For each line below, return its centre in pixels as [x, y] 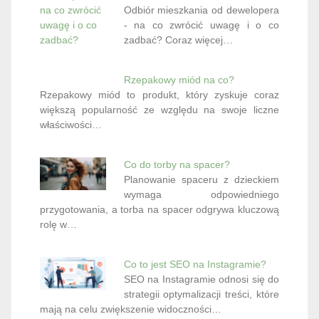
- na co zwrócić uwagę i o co [201, 25]
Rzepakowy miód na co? [179, 80]
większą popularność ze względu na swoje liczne [159, 110]
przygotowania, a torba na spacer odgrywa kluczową [159, 209]
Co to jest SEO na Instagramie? [195, 264]
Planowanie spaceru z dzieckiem [201, 179]
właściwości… [71, 125]
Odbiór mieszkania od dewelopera [201, 10]
